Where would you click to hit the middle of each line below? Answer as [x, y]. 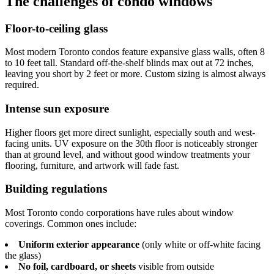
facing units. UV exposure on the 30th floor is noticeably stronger [131, 143]
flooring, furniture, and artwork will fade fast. [92, 165]
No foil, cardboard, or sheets [77, 267]
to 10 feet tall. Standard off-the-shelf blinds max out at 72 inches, [129, 63]
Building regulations [56, 189]
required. [22, 85]
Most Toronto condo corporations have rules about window [119, 213]
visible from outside [175, 267]
